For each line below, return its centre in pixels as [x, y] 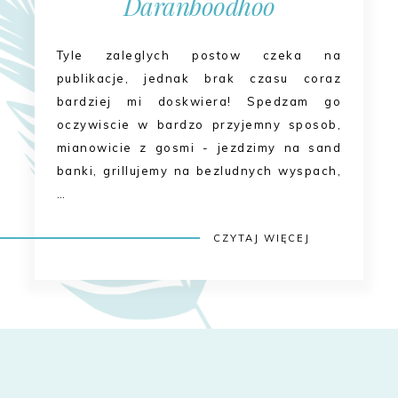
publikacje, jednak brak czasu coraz [199, 79]
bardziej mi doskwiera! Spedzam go [199, 102]
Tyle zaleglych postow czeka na [199, 56]
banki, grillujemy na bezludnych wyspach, [199, 171]
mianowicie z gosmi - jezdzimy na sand [199, 148]
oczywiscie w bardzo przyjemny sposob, [199, 125]
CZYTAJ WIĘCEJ [262, 239]
